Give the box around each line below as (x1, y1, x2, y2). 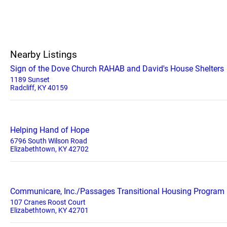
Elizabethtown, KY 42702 (10, 145, 89, 153)
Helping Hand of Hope (10, 125, 89, 135)
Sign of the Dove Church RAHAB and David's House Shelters (10, 64, 224, 73)
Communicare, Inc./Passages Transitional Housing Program (10, 186, 224, 196)
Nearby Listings (10, 49, 77, 60)
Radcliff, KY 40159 (10, 84, 68, 92)
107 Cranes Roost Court (10, 198, 86, 206)
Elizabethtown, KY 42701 (10, 206, 89, 214)
